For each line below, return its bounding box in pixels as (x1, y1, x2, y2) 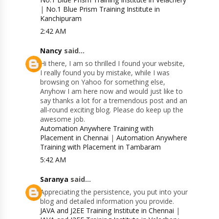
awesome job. (40, 114, 86, 124)
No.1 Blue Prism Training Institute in (46, 4, 160, 14)
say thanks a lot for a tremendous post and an (40, 96, 188, 106)
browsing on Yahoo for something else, (40, 77, 166, 87)
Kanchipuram (40, 14, 82, 23)
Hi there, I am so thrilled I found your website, (40, 59, 185, 68)
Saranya (40, 175, 69, 184)
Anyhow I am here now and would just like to (40, 87, 183, 96)
